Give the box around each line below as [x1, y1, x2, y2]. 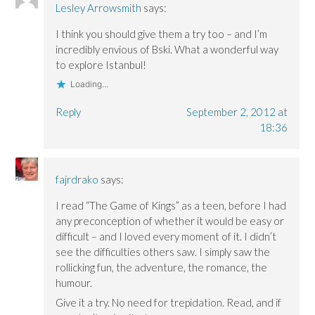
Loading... [70, 79, 109, 90]
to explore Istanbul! [56, 58, 147, 72]
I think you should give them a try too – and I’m [56, 27, 268, 41]
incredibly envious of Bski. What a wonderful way [56, 43, 279, 56]
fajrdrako [56, 173, 99, 186]
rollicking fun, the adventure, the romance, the [56, 261, 268, 274]
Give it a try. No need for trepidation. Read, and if [56, 296, 282, 309]
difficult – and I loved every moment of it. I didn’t [56, 230, 277, 243]
